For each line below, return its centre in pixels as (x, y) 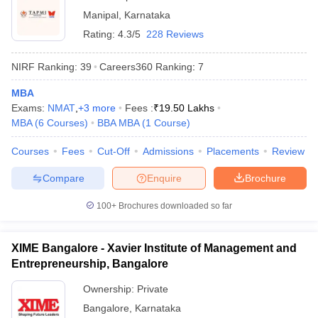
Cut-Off (114, 151)
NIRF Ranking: (44, 66)
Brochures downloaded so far (174, 206)
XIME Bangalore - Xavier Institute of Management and (154, 248)
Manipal (101, 15)
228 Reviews (175, 34)
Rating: (100, 34)
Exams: (29, 108)
